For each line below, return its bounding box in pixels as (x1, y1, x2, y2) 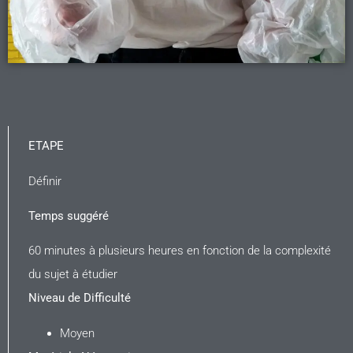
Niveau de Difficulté (28, 291, 131, 306)
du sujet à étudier (28, 267, 117, 282)
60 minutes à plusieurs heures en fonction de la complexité (28, 243, 331, 258)
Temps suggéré (28, 209, 109, 224)
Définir (28, 173, 61, 188)
